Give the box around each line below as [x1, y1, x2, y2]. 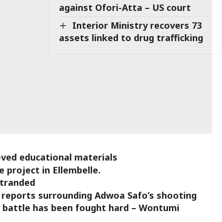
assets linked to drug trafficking [59, 32, 204, 44]
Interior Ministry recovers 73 [72, 19, 202, 31]
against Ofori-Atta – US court [59, 1, 191, 13]
